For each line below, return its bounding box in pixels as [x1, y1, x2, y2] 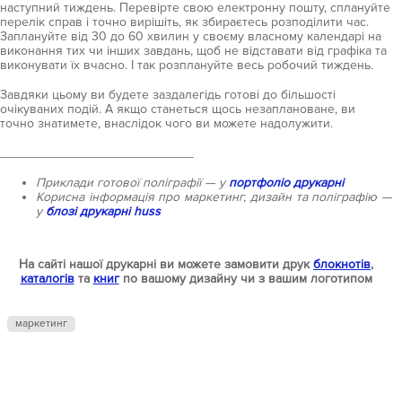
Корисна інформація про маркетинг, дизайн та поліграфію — [36, 188, 392, 205]
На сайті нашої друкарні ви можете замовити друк [19, 256, 313, 272]
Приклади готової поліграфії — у [36, 174, 229, 190]
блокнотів [313, 256, 371, 272]
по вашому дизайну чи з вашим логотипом [118, 270, 372, 286]
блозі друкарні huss [46, 203, 161, 219]
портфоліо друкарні [229, 174, 344, 190]
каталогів [20, 270, 74, 286]
